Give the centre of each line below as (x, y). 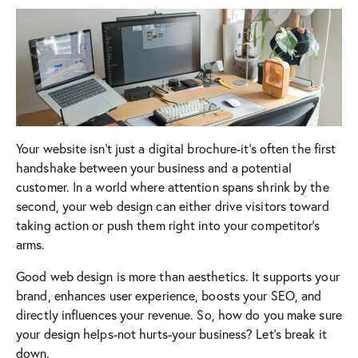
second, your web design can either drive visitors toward (173, 206)
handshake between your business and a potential (154, 168)
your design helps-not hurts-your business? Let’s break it (171, 334)
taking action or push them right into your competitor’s (168, 225)
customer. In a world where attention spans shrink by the (173, 187)
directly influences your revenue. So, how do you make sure (179, 315)
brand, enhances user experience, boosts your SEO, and (169, 296)
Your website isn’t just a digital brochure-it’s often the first (176, 149)
